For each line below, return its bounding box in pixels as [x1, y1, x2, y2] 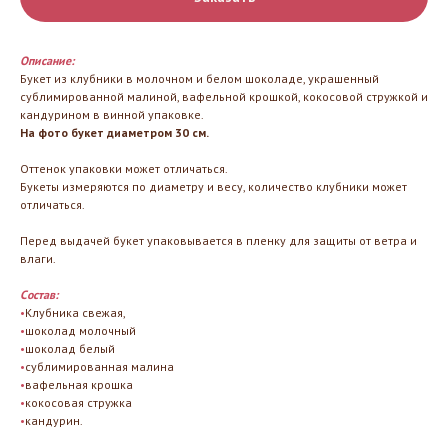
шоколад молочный [25, 322, 136, 338]
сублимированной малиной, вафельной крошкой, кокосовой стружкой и [20, 88, 428, 104]
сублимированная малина [25, 358, 174, 374]
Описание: [20, 52, 74, 68]
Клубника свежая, [25, 304, 126, 320]
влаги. [20, 250, 56, 266]
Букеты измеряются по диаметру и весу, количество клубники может [20, 178, 407, 194]
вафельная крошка [25, 376, 133, 392]
